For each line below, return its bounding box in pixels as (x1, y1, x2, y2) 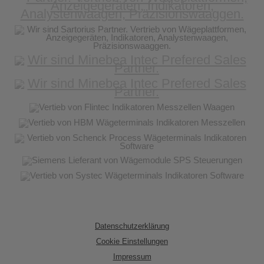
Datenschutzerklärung (95, 222, 169, 231)
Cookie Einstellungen (96, 237, 168, 246)
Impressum (113, 252, 151, 262)
